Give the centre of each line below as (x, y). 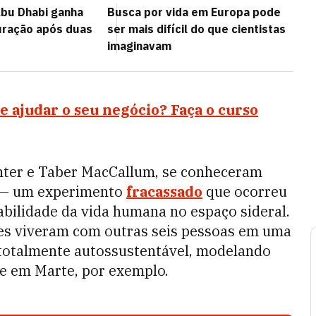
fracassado (164, 192)
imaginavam (139, 46)
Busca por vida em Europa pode (194, 12)
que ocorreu (247, 192)
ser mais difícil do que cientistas (196, 29)
